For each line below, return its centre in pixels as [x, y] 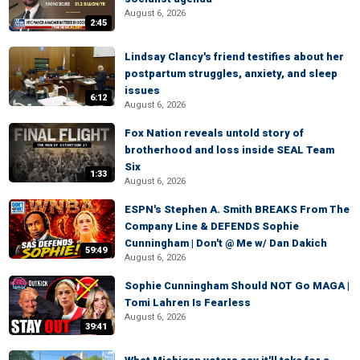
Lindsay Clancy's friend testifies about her [234, 57]
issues [142, 90]
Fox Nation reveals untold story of [214, 133]
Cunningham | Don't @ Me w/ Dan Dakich [226, 243]
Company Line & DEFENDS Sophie [212, 226]
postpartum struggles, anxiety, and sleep [231, 74]
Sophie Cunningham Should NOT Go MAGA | [237, 286]
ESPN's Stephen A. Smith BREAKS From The [237, 209]
